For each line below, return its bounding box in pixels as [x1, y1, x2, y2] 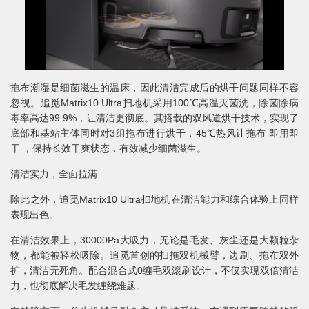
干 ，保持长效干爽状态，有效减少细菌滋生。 [10, 142, 206, 154]
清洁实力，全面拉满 [10, 168, 97, 179]
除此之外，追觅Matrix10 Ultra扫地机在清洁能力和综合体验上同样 [10, 193, 299, 205]
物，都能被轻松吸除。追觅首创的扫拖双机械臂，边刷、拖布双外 [10, 249, 299, 261]
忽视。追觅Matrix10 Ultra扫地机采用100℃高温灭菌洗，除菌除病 [10, 97, 299, 108]
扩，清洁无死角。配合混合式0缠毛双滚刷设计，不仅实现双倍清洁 [10, 264, 299, 276]
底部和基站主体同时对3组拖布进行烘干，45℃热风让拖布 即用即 [10, 127, 299, 139]
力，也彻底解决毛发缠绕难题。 [10, 279, 146, 291]
